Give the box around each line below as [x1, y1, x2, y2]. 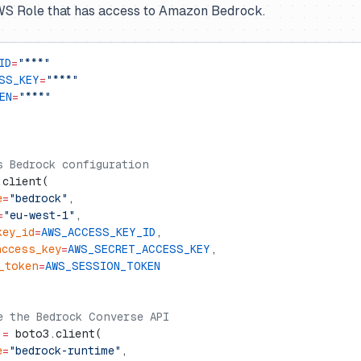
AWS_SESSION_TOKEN [45, 259, 160, 272]
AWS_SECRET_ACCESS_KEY [68, 243, 210, 255]
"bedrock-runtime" [9, 344, 121, 357]
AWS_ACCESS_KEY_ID [41, 226, 156, 239]
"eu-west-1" [3, 209, 75, 222]
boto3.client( [9, 327, 102, 340]
